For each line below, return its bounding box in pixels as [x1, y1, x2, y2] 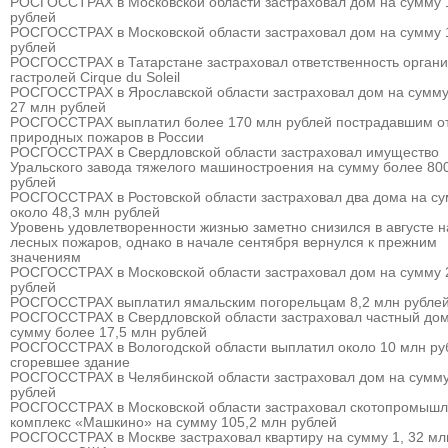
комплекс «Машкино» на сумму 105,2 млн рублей [10, 415, 337, 430]
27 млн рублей [10, 100, 106, 115]
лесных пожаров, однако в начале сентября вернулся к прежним [10, 235, 437, 250]
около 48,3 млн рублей [10, 205, 160, 220]
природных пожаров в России [10, 130, 204, 145]
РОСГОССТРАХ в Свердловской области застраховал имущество [10, 145, 439, 160]
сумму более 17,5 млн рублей [10, 325, 207, 340]
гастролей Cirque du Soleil [10, 70, 180, 85]
